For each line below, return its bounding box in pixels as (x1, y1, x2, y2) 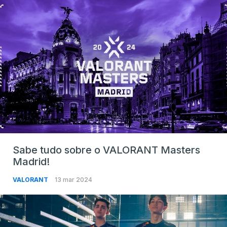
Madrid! (13, 156, 50, 168)
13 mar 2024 (55, 176, 92, 184)
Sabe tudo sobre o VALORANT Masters (13, 144, 200, 157)
